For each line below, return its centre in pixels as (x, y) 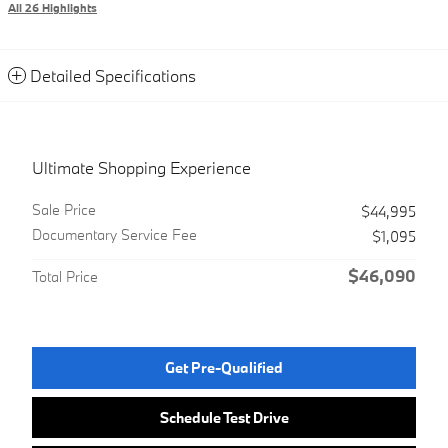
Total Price (65, 277)
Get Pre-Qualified (224, 368)
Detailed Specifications (113, 76)
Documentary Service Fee (114, 235)
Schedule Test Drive (224, 418)
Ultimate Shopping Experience (141, 168)
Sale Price (64, 210)
